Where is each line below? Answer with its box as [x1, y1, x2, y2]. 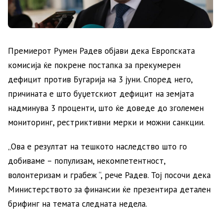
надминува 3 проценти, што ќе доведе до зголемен [8, 102, 204, 113]
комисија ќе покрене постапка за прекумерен [8, 59, 181, 71]
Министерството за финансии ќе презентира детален [8, 184, 211, 195]
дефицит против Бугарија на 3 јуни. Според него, [8, 74, 192, 85]
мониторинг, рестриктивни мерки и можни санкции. [8, 116, 205, 128]
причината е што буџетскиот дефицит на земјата [8, 88, 194, 99]
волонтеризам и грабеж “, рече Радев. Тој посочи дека [8, 169, 211, 181]
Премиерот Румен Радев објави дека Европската [8, 45, 195, 56]
